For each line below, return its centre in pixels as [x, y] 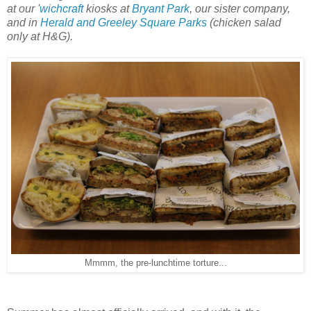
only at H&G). [40, 37]
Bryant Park [161, 9]
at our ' [23, 9]
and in [24, 23]
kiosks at [108, 9]
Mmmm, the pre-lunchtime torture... [155, 263]
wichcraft [61, 9]
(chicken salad [244, 23]
